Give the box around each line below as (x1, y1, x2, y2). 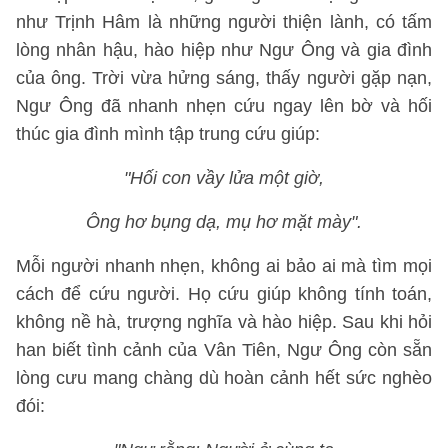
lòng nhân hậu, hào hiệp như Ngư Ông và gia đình (16, 40, 432, 60)
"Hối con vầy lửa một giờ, (124, 168, 324, 188)
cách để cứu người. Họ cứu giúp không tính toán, (16, 284, 432, 304)
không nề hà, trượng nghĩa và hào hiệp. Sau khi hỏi (16, 312, 432, 332)
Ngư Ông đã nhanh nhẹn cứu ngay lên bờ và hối (16, 96, 432, 116)
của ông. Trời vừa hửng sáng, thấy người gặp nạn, (16, 68, 432, 88)
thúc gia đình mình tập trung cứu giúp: (16, 124, 320, 144)
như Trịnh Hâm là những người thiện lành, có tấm (16, 12, 432, 32)
